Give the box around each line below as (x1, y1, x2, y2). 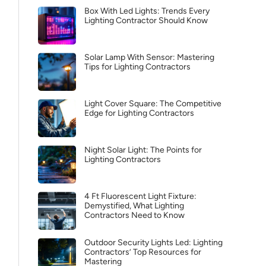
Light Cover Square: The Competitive (84, 99, 221, 109)
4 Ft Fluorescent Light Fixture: (84, 191, 197, 201)
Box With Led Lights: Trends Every (84, 6, 210, 16)
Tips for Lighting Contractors (84, 62, 191, 72)
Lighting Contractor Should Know (84, 15, 208, 26)
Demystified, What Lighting (84, 201, 184, 211)
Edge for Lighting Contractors (84, 108, 194, 118)
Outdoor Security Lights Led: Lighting (84, 237, 223, 248)
